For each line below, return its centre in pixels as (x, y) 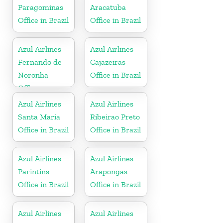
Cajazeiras (108, 62)
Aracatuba (108, 7)
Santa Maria (39, 116)
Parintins (34, 171)
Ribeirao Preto (115, 116)
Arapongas (109, 171)
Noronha (33, 75)
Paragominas (41, 7)
